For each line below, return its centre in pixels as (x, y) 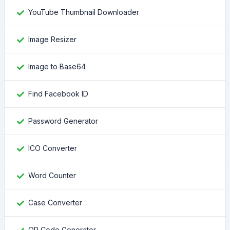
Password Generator (63, 121)
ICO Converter (53, 148)
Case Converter (55, 203)
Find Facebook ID (58, 94)
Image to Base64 (57, 66)
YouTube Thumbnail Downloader (84, 12)
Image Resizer (52, 39)
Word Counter (52, 175)
